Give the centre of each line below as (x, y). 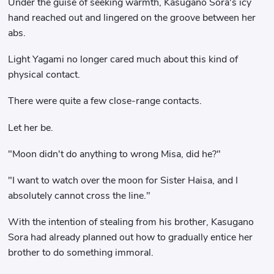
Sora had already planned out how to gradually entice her (131, 238)
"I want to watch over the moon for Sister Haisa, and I (123, 180)
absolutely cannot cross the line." (80, 196)
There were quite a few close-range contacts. (105, 101)
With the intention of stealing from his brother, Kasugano (131, 222)
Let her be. (31, 128)
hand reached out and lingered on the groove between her (132, 17)
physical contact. (44, 75)
